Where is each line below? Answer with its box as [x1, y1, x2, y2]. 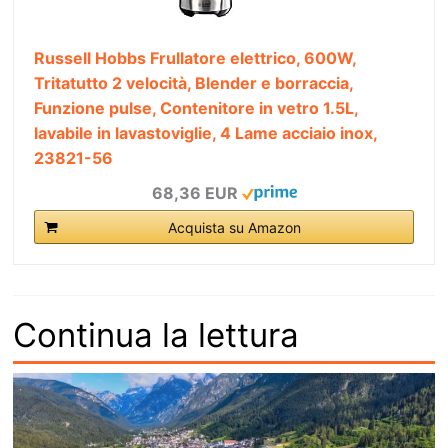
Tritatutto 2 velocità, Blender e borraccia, [34, 72, 353, 93]
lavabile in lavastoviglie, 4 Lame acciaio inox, [34, 122, 377, 143]
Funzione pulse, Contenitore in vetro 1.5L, [34, 97, 358, 118]
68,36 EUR [151, 182, 238, 203]
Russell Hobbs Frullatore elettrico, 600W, [34, 47, 356, 68]
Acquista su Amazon [167, 218, 301, 236]
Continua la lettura [13, 314, 299, 355]
